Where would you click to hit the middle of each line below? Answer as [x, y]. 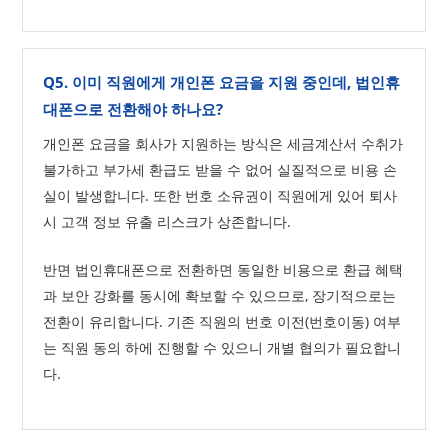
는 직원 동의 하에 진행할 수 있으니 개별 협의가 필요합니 [222, 347]
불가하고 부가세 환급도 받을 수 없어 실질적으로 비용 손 [220, 169]
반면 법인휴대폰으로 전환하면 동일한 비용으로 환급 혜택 [223, 269]
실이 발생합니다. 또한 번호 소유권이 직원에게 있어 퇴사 [220, 195]
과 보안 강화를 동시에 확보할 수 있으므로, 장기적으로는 [220, 295]
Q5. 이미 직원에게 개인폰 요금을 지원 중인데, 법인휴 [222, 82]
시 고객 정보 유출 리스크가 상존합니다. [167, 221]
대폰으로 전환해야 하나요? [133, 109]
